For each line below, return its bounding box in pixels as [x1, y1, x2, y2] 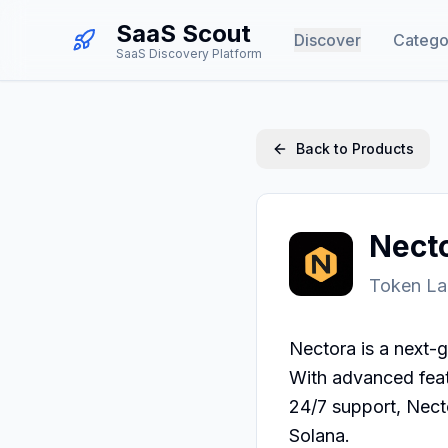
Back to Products [296, 140, 414, 157]
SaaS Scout [116, 19, 251, 48]
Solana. [289, 425, 350, 446]
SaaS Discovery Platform [116, 46, 262, 61]
